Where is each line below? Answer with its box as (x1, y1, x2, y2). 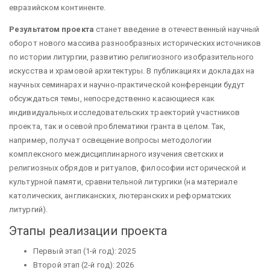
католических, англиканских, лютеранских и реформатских (9, 190, 231, 200)
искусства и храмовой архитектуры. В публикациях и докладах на (9, 66, 255, 75)
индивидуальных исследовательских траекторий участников (9, 107, 240, 117)
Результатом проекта (9, 24, 96, 34)
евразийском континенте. (9, 2, 106, 12)
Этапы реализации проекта (9, 223, 168, 238)
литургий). (9, 204, 48, 214)
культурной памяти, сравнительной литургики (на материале (9, 177, 237, 186)
